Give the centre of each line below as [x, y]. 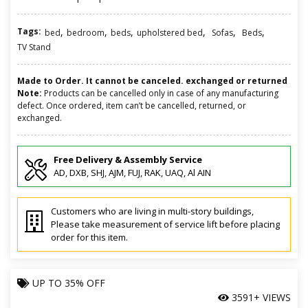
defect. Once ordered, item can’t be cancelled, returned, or [132, 105]
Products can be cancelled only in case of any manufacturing [160, 93]
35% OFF [85, 283]
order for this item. [89, 237]
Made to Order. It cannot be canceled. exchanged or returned [152, 80]
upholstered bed [170, 32]
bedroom [86, 32]
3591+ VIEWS [260, 297]
